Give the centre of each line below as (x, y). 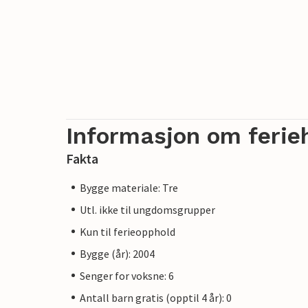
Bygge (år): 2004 (117, 253)
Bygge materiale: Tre (129, 187)
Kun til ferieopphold (128, 231)
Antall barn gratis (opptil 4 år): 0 (156, 297)
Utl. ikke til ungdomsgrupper (147, 209)
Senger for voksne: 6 (127, 275)
